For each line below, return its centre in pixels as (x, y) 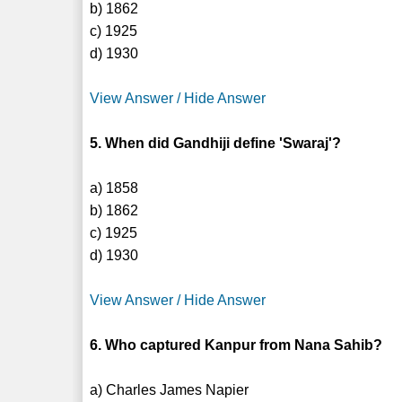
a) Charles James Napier (170, 389)
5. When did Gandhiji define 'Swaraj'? (216, 143)
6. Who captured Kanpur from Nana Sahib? (236, 345)
